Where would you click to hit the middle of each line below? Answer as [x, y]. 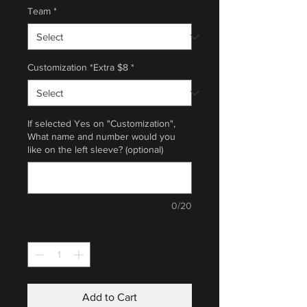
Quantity [45, 230]
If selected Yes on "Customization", [101, 124]
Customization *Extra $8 [78, 67]
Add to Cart [110, 297]
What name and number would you [101, 137]
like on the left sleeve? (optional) [95, 150]
